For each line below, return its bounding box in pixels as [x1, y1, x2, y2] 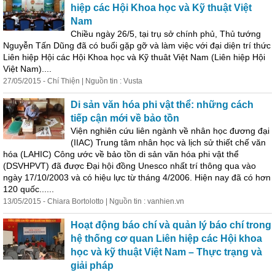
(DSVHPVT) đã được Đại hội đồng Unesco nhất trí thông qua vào [3, 161, 256, 171]
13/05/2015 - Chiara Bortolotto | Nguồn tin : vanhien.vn [3, 197, 184, 206]
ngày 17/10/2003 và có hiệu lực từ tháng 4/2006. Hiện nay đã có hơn [3, 172, 271, 182]
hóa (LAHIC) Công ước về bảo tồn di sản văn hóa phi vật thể [3, 149, 239, 159]
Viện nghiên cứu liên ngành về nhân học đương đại [71, 126, 269, 136]
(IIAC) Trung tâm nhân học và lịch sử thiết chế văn [71, 137, 266, 147]
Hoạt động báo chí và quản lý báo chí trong [71, 220, 271, 230]
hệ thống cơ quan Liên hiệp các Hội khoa [71, 233, 262, 244]
